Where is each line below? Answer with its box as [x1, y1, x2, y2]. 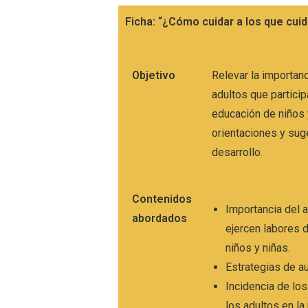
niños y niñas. [225, 241, 294, 255]
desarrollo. [212, 146, 266, 159]
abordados [132, 212, 187, 225]
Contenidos [132, 192, 192, 206]
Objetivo [132, 69, 175, 82]
